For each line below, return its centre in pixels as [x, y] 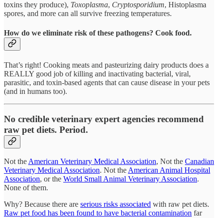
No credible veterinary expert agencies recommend [104, 119]
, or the [52, 179]
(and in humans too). [36, 91]
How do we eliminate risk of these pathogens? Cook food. [98, 33]
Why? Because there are [42, 204]
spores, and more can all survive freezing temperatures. [88, 14]
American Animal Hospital [169, 170]
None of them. [26, 188]
